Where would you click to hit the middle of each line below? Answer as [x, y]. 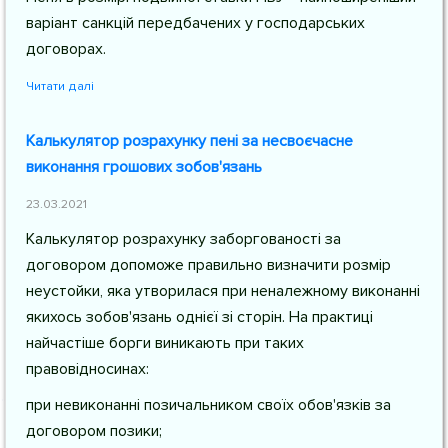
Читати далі [60, 86]
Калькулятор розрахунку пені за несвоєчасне [189, 141]
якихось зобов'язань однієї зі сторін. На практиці [199, 317]
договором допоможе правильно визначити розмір [208, 265]
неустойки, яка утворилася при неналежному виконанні [223, 291]
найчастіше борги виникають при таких [165, 343]
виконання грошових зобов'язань [144, 167]
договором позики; [94, 431]
